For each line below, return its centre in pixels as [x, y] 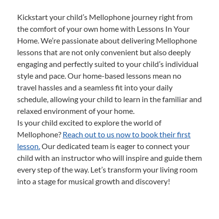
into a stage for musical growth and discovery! [94, 181]
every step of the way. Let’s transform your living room [107, 170]
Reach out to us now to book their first [127, 134]
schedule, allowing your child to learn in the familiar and [109, 99]
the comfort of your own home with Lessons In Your [103, 29]
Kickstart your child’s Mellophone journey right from [105, 17]
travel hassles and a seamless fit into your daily [95, 88]
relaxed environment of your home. [76, 111]
